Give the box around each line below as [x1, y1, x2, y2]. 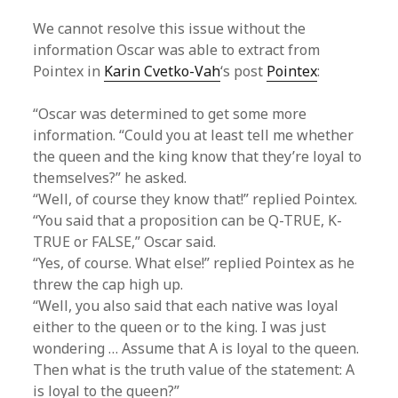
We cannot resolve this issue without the [33, 19, 306, 38]
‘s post [220, 61, 267, 81]
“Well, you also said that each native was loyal [33, 296, 339, 315]
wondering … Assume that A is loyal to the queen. [33, 338, 360, 358]
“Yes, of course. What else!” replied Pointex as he [33, 253, 355, 273]
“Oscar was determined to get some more [33, 104, 307, 123]
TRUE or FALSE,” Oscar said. [33, 232, 217, 251]
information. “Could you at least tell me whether [33, 125, 354, 145]
